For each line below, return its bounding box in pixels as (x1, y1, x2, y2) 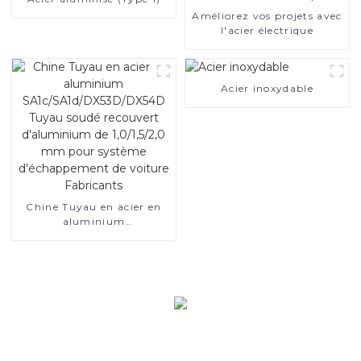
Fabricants (64, 301, 124, 314)
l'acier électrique (221, 23, 313, 36)
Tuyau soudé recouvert (30, 243, 158, 256)
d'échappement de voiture (20, 287, 168, 300)
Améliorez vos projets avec (192, 9, 342, 22)
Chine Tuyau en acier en (26, 200, 162, 213)
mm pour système (43, 272, 145, 285)
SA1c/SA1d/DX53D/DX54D (23, 229, 165, 242)
